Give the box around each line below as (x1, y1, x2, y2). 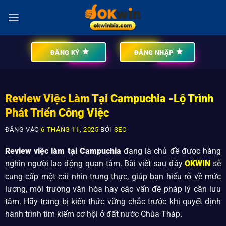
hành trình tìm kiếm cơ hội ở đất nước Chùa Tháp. (5, 209, 182, 219)
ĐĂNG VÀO (5, 125, 41, 133)
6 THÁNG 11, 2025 (41, 125, 99, 133)
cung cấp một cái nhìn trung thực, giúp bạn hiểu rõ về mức (5, 172, 221, 182)
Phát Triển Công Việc (5, 106, 109, 119)
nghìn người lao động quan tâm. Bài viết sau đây (5, 159, 185, 169)
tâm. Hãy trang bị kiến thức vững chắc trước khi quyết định (5, 197, 221, 207)
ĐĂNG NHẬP (134, 48, 174, 56)
